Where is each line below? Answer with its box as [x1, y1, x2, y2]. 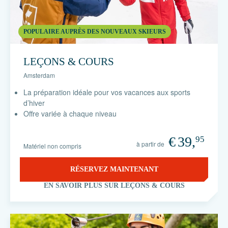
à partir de [136, 139, 164, 148]
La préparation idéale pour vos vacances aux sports [23, 87, 190, 97]
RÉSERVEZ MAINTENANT [70, 165, 158, 173]
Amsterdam [23, 71, 55, 79]
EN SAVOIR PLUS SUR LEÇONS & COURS [43, 182, 185, 189]
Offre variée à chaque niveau [23, 108, 117, 119]
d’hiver [23, 98, 45, 108]
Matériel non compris [23, 141, 81, 150]
